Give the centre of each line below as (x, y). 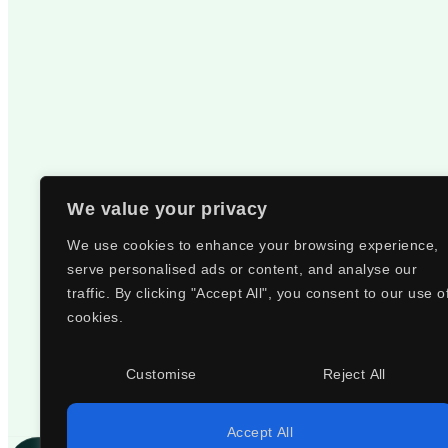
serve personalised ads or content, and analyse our (242, 269)
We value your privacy (167, 209)
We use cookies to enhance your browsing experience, (253, 245)
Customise (161, 374)
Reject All (354, 374)
